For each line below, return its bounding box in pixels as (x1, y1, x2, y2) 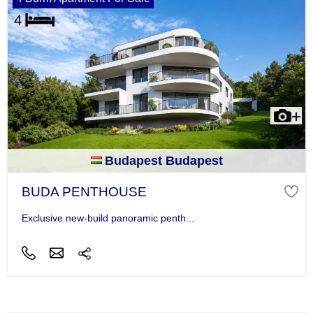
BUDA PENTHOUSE (21, 184, 147, 199)
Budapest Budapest (104, 153, 223, 168)
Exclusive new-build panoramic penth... (21, 212, 194, 224)
